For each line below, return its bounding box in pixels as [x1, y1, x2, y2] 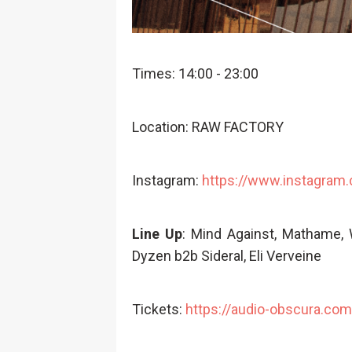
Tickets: [132, 301, 185, 317]
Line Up [132, 225, 182, 242]
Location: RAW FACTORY [132, 119, 284, 135]
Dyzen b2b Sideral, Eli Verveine [132, 247, 321, 264]
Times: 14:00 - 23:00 [132, 65, 258, 82]
